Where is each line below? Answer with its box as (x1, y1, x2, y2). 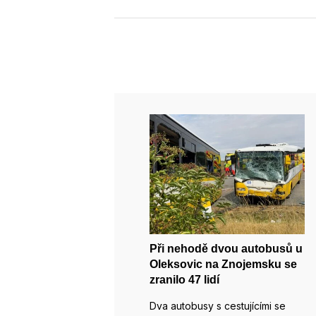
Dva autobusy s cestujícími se (150, 300, 286, 312)
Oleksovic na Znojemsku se (150, 258, 297, 271)
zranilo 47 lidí (150, 274, 219, 286)
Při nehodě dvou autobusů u (150, 243, 303, 255)
